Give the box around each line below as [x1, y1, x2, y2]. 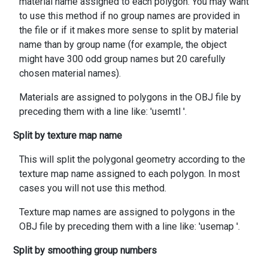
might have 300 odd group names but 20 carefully [19, 53, 226, 65]
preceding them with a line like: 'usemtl [19, 105, 183, 117]
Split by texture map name [13, 129, 122, 141]
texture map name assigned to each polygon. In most [19, 167, 240, 179]
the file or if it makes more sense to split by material [19, 24, 238, 36]
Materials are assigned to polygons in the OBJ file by [19, 91, 241, 103]
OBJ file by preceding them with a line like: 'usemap [19, 220, 236, 232]
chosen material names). [19, 67, 121, 79]
